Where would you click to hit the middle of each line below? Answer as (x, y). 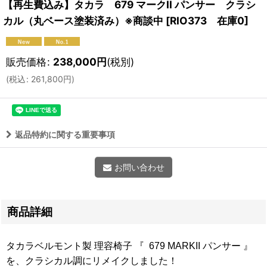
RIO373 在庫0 (207, 20)
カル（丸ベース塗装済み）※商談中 (83, 20)
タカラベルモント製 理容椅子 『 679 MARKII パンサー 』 (129, 246)
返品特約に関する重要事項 (65, 134)
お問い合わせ (139, 167)
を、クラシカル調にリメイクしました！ (92, 260)
